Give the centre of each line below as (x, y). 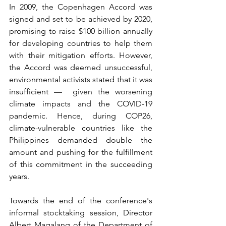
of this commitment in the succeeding (81, 164)
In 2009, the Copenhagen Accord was (81, 7)
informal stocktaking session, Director (81, 213)
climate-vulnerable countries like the (81, 128)
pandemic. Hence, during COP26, (81, 116)
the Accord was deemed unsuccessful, (81, 68)
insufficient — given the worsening (81, 92)
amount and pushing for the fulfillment (81, 152)
